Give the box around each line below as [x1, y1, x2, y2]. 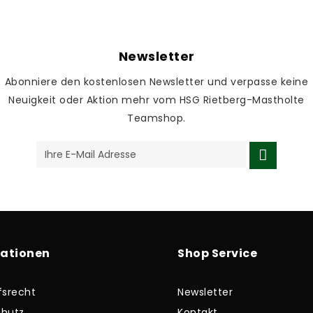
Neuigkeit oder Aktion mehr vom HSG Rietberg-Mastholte [8, 93, 305, 107]
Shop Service [177, 245, 257, 261]
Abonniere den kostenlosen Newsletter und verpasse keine [4, 75, 309, 89]
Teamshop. [127, 111, 186, 125]
